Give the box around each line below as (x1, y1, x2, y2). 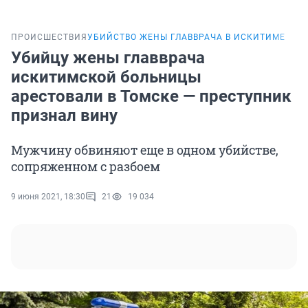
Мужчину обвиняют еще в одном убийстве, (11, 142, 278, 159)
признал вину (11, 106, 118, 126)
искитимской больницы (11, 67, 201, 87)
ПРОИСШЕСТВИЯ (11, 32, 87, 43)
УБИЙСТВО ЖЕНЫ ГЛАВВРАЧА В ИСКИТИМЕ (87, 32, 285, 43)
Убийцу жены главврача (11, 48, 205, 68)
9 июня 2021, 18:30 (11, 192, 85, 202)
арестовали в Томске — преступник (11, 87, 291, 107)
